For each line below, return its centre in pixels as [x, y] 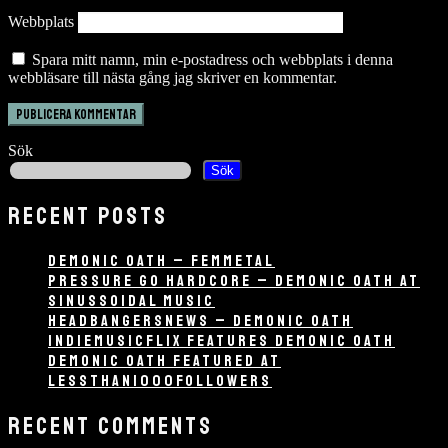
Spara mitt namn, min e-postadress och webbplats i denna [212, 60]
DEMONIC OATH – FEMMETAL [161, 261]
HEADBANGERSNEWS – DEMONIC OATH [200, 321]
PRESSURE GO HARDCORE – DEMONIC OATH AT [234, 281]
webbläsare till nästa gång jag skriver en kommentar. [172, 78]
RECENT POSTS [88, 216]
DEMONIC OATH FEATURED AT [164, 361]
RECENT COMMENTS [110, 426]
